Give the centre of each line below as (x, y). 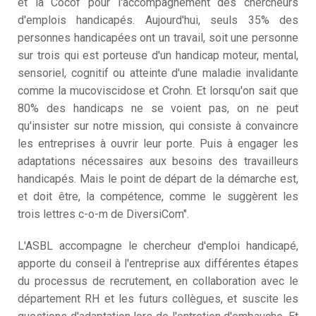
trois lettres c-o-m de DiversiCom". (103, 214)
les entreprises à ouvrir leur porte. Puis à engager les (158, 144)
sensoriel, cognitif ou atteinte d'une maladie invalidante (158, 73)
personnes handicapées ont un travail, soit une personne (158, 38)
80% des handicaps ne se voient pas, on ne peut (158, 109)
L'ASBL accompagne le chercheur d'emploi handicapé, (158, 246)
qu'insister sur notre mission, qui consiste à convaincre (158, 126)
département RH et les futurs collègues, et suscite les (158, 299)
